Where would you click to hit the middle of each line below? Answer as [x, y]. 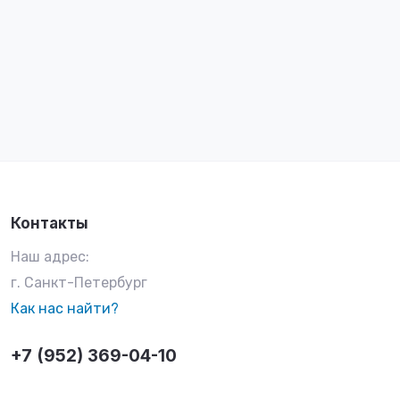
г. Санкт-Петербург [79, 283]
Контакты [50, 223]
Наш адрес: [50, 257]
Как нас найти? [65, 308]
